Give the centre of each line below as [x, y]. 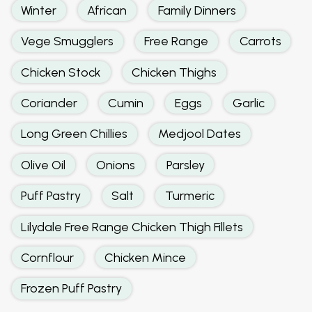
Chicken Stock [61, 72]
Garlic [249, 103]
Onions [116, 164]
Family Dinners [197, 10]
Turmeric [189, 196]
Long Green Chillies [75, 134]
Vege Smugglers [68, 41]
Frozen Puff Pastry [72, 288]
